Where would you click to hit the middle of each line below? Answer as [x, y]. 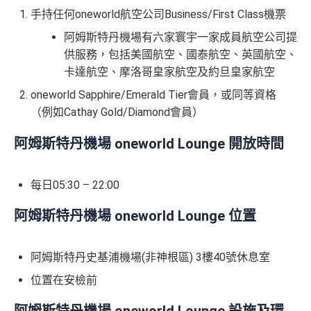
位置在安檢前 [64, 280]
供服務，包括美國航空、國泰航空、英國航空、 [180, 55]
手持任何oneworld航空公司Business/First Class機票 [158, 15]
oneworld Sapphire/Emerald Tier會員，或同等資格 [153, 95]
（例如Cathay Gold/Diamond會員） [117, 112]
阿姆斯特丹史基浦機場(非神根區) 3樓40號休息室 [150, 258]
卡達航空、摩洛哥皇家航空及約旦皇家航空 [169, 72]
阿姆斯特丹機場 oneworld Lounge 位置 [137, 216]
